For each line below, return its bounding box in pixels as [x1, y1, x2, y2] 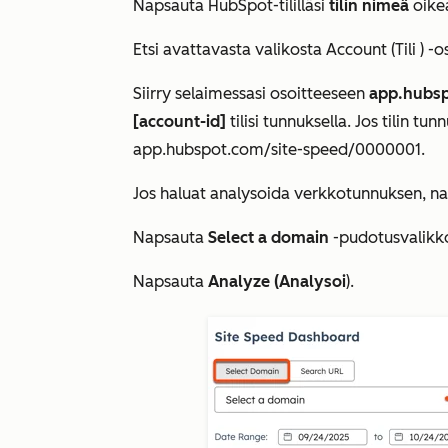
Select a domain [208, 228, 329, 247]
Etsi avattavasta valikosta [133, 40, 326, 59]
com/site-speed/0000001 [231, 140, 421, 159]
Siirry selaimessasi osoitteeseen [133, 84, 369, 103]
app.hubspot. [133, 140, 231, 159]
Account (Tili [326, 40, 420, 59]
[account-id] [133, 112, 230, 131]
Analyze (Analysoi [208, 272, 346, 291]
